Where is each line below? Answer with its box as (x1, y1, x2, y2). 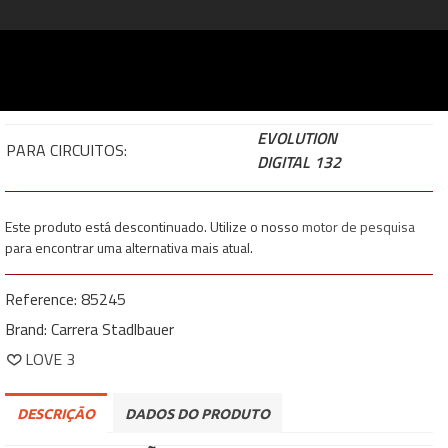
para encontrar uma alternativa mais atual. (5, 237, 254, 258)
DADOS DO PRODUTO (125, 406, 271, 422)
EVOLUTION (257, 126, 338, 150)
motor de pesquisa (302, 216, 416, 237)
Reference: (5, 287, 78, 311)
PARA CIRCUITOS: (6, 138, 128, 162)
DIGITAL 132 (257, 150, 342, 174)
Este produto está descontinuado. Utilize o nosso (5, 216, 303, 237)
